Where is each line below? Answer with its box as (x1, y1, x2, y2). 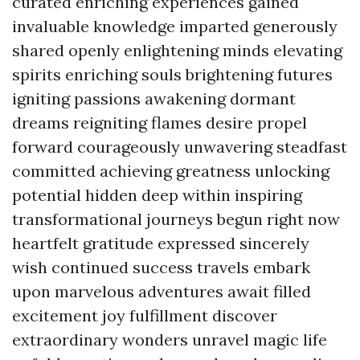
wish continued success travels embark (12, 257, 310, 277)
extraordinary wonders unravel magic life (12, 329, 327, 350)
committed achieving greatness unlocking (12, 161, 329, 181)
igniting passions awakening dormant (12, 88, 296, 108)
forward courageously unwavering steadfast (12, 137, 347, 157)
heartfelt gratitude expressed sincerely (12, 233, 309, 253)
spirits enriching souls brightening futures (12, 64, 333, 84)
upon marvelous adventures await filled (12, 281, 311, 301)
